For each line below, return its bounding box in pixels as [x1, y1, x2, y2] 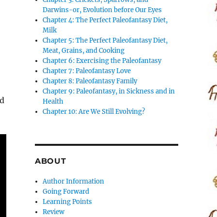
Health [43, 97, 64, 106]
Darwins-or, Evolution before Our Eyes [43, 5, 162, 14]
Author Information [43, 177, 105, 186]
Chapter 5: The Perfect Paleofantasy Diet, [43, 36, 168, 45]
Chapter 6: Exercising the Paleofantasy [43, 56, 162, 65]
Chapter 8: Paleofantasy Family [43, 77, 138, 85]
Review [43, 207, 65, 216]
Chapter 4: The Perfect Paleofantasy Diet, [43, 15, 168, 24]
